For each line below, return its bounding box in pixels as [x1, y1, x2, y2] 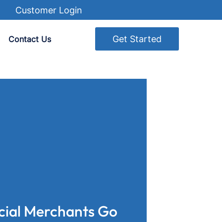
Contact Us [8, 34, 51, 44]
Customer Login [15, 4, 82, 15]
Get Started [112, 34, 162, 44]
